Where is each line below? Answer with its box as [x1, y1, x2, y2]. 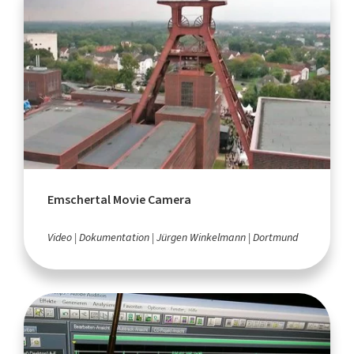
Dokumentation [79, 230, 149, 246]
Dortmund [253, 230, 298, 246]
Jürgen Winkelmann [156, 230, 246, 246]
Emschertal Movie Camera [47, 191, 191, 209]
